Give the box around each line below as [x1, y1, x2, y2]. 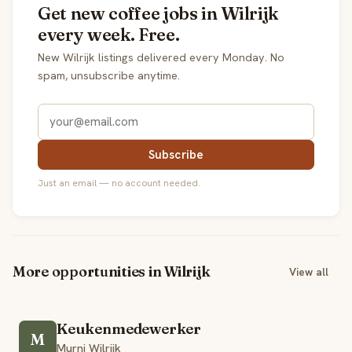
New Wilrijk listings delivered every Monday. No [38, 49, 284, 64]
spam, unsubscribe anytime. [38, 68, 180, 82]
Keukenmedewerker [57, 320, 202, 339]
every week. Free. [38, 23, 180, 46]
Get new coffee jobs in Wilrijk [38, 2, 278, 24]
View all [288, 264, 329, 279]
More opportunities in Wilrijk [13, 262, 211, 281]
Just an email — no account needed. [38, 176, 200, 189]
